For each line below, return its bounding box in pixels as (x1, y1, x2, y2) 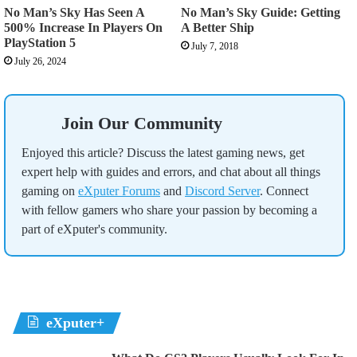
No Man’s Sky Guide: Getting (181, 6, 340, 20)
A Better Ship (181, 21, 254, 35)
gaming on (22, 184, 78, 198)
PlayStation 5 (4, 36, 76, 50)
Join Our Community (61, 113, 222, 134)
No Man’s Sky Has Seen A (4, 6, 144, 20)
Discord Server (185, 184, 260, 198)
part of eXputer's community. (22, 222, 167, 237)
